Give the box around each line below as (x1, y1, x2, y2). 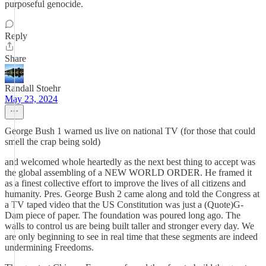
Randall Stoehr (5, 83, 61, 93)
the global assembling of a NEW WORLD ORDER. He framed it (5, 167, 252, 178)
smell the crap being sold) (5, 137, 100, 147)
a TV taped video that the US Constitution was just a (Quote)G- (5, 199, 243, 210)
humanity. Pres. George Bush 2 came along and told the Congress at (5, 189, 259, 199)
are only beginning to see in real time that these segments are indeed (5, 232, 258, 242)
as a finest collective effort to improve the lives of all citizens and (5, 178, 246, 188)
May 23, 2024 (5, 94, 58, 104)
